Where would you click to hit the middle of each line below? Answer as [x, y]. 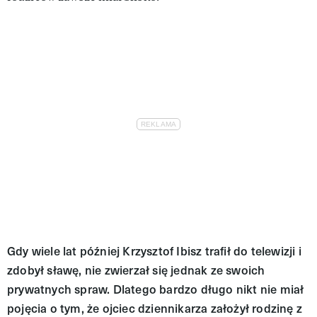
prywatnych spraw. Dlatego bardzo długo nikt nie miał [156, 289]
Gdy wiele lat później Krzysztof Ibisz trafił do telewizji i [154, 250]
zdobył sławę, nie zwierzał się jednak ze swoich [136, 270]
